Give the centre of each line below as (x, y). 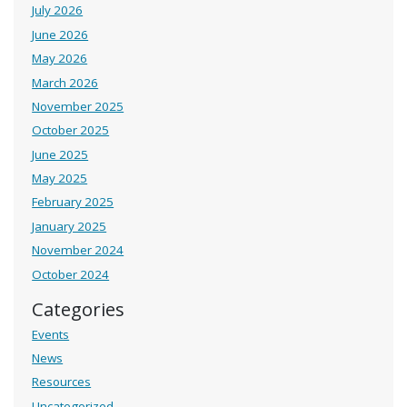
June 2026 (60, 34)
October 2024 (71, 274)
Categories (79, 308)
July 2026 (58, 10)
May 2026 (60, 59)
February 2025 (73, 202)
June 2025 (60, 154)
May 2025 (60, 179)
